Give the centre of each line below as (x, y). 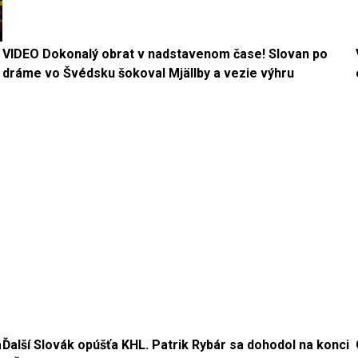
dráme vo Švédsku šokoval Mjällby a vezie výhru (148, 73)
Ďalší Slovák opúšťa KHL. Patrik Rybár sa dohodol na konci (175, 344)
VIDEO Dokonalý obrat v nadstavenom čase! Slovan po (165, 54)
